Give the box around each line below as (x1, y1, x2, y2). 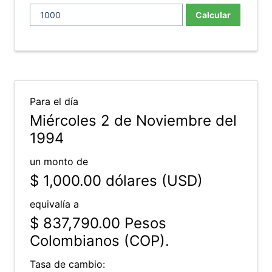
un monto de (30, 155, 88, 168)
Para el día (30, 95, 78, 107)
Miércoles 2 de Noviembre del (30, 112, 237, 129)
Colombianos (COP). (30, 232, 169, 250)
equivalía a (30, 198, 79, 210)
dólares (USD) (101, 172, 203, 189)
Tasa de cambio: (30, 258, 105, 270)
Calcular (195, 10, 231, 20)
